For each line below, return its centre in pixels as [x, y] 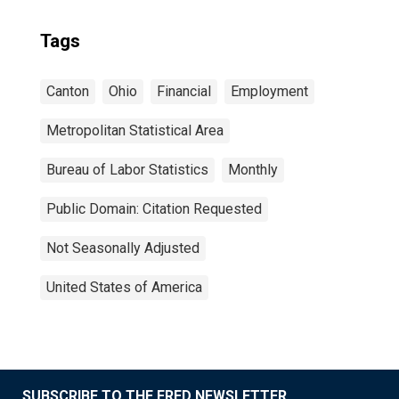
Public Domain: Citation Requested [154, 209]
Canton [68, 91]
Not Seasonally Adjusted [123, 248]
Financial [184, 91]
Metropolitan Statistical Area [135, 130]
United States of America [124, 287]
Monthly [253, 170]
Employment [269, 91]
